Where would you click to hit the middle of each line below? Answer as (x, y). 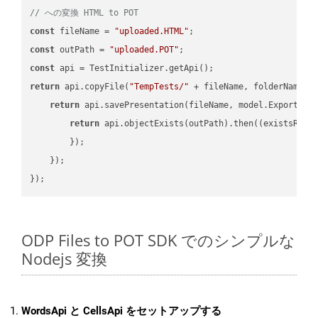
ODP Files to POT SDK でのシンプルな (158, 240)
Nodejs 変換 (64, 259)
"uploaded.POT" (144, 49)
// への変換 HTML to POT (84, 12)
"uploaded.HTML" (152, 31)
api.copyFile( (95, 86)
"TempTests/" (159, 86)
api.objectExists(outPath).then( (179, 123)
